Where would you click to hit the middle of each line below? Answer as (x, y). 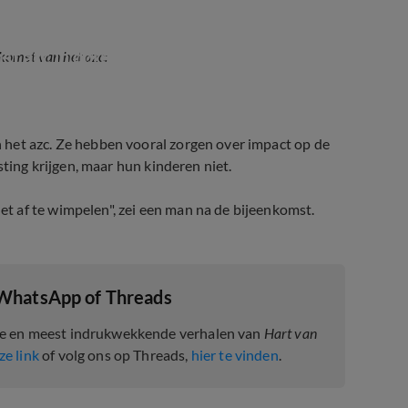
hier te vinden (235, 355)
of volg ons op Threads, (115, 355)
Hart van (290, 333)
